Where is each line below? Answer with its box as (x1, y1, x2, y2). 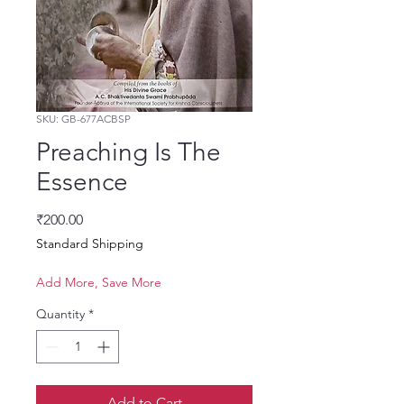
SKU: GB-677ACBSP (36, 112, 131, 126)
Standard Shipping (36, 235, 143, 252)
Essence (36, 167, 128, 197)
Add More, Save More (36, 274, 161, 291)
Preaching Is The (36, 137, 221, 168)
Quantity (36, 306, 85, 323)
